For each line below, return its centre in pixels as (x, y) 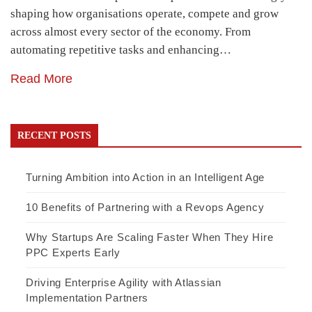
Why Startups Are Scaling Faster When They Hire (150, 237)
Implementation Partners (87, 298)
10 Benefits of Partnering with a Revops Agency (145, 208)
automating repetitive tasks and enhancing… (121, 50)
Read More (41, 79)
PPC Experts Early (73, 253)
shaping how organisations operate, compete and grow (145, 14)
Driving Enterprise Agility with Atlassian (124, 283)
